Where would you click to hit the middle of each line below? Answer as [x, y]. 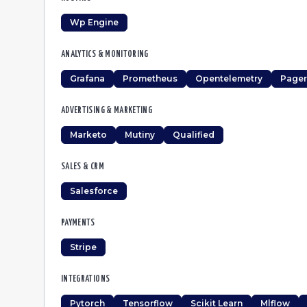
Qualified [194, 135]
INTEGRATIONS [86, 279]
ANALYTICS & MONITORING [105, 54]
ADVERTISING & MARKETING [107, 111]
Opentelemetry [229, 78]
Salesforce [94, 191]
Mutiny [140, 135]
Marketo [88, 135]
